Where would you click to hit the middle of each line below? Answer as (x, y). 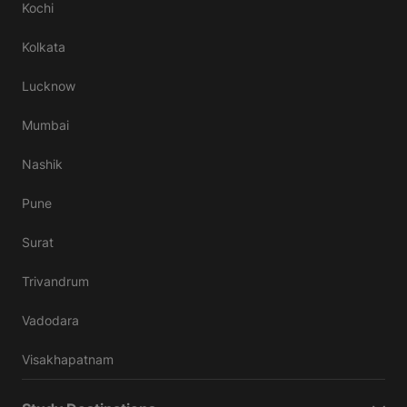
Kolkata (44, 47)
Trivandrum (55, 282)
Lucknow (49, 86)
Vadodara (50, 321)
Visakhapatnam (68, 360)
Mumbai (45, 125)
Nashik (42, 164)
